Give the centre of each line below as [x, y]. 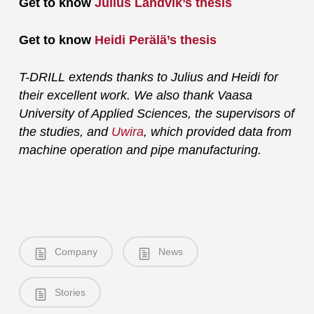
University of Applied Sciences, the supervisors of [156, 114]
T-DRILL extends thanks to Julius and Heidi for [148, 77]
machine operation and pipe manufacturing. [140, 150]
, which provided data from [217, 132]
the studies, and [65, 132]
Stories [68, 293]
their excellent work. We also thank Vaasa [135, 96]
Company [74, 252]
